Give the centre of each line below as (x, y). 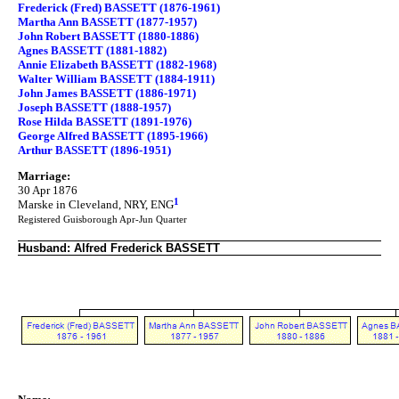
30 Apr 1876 (48, 191)
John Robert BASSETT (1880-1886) (108, 36)
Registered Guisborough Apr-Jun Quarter (102, 220)
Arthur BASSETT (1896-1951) (94, 150)
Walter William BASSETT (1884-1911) (116, 78)
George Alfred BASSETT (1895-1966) (113, 135)
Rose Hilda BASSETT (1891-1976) (105, 121)
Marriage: (44, 176)
